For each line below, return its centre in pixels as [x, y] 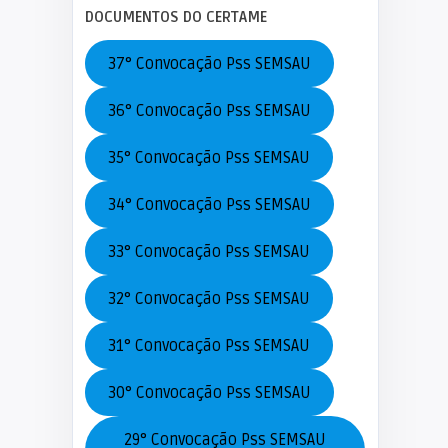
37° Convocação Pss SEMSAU [209, 63]
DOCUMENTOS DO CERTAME [176, 17]
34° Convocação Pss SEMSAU [209, 204]
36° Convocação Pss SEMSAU [209, 110]
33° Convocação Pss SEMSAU [208, 251]
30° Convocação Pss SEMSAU [209, 392]
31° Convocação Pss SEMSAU [208, 345]
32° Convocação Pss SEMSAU [208, 298]
